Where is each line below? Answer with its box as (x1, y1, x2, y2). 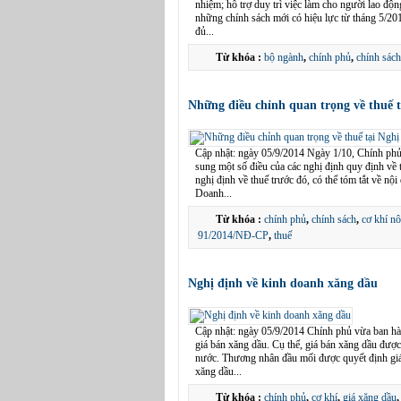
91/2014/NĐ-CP (198, 229, 269, 242)
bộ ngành (264, 51, 303, 64)
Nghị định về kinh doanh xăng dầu (188, 276, 378, 290)
